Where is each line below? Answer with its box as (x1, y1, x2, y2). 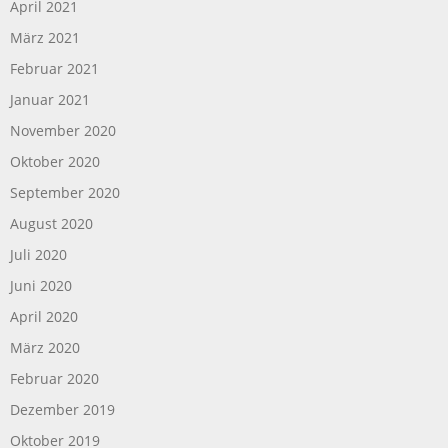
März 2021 (10, 27, 80, 47)
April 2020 (10, 306, 78, 326)
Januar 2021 (10, 89, 90, 109)
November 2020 (10, 120, 116, 140)
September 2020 (10, 182, 120, 202)
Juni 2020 (10, 275, 72, 295)
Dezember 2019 (10, 399, 115, 419)
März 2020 (10, 337, 80, 357)
